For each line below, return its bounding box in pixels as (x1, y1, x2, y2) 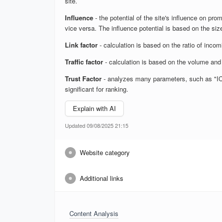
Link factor (65, 40, 98, 50)
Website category (80, 147, 130, 157)
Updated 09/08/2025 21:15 (65, 121, 128, 129)
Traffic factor (65, 56, 103, 66)
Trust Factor (65, 73, 102, 83)
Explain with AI (73, 104, 116, 113)
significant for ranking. (65, 84, 128, 94)
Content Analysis (69, 208, 118, 218)
